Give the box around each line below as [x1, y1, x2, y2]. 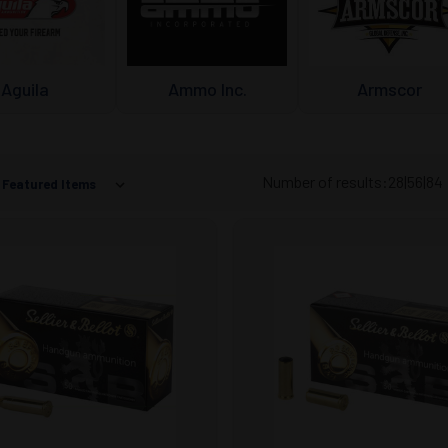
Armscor [356, 77, 422, 100]
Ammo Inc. [167, 77, 247, 100]
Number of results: [261, 172, 388, 192]
